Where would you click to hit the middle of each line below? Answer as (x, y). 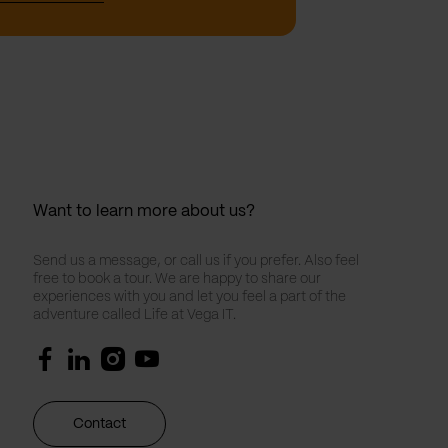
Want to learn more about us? (143, 211)
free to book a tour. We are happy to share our (176, 278)
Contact (99, 423)
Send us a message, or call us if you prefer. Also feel (195, 260)
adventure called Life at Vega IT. (134, 314)
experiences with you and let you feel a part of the (189, 296)
